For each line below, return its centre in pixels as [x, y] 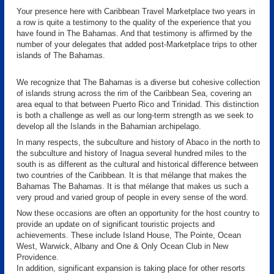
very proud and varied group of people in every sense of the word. [132, 197]
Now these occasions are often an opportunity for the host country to [138, 213]
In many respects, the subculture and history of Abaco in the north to [138, 142]
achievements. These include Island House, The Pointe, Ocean [129, 235]
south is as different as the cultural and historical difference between [137, 164]
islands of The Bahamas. [61, 55]
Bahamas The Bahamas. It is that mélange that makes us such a [132, 186]
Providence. [38, 257]
